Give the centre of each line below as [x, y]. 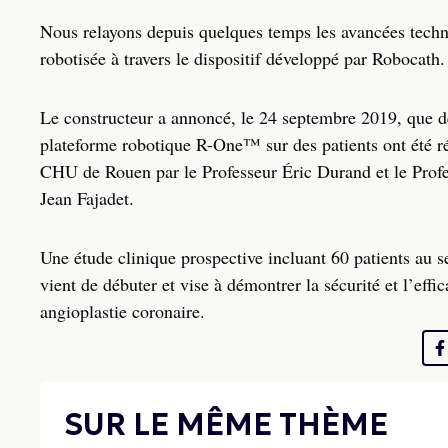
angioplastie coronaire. [125, 311]
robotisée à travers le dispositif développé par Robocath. [242, 58]
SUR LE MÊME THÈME [226, 425]
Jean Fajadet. [92, 198]
